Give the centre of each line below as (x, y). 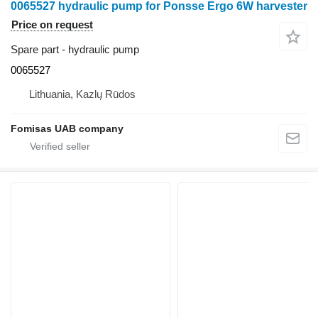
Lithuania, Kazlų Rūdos (82, 94)
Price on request (52, 24)
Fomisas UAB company (67, 128)
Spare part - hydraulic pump (75, 49)
